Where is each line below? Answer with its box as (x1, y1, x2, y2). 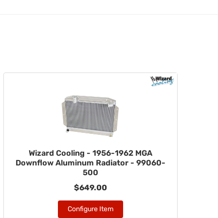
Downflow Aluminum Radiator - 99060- (15, 158, 165, 167)
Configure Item (67, 205, 113, 213)
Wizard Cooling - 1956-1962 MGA (28, 148, 152, 158)
